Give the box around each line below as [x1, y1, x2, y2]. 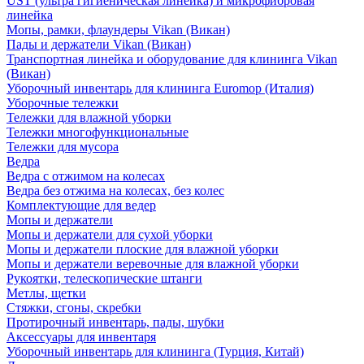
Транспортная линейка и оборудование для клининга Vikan [6, 52, 337, 67]
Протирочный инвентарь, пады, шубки [6, 315, 224, 330]
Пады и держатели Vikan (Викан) [6, 37, 191, 52]
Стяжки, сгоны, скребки [6, 301, 141, 315]
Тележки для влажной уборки [6, 110, 171, 125]
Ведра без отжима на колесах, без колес [6, 184, 224, 198]
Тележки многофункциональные [6, 125, 188, 140]
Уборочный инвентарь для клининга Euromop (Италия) [6, 81, 314, 96]
